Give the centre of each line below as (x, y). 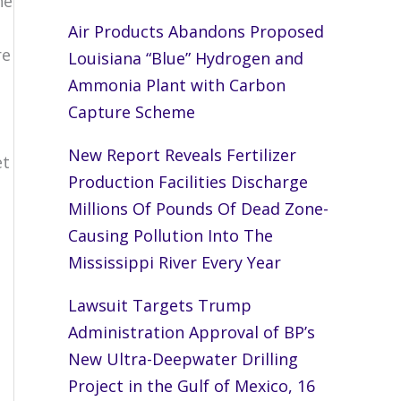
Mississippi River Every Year (175, 263)
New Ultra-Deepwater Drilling (183, 359)
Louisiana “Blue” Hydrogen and (186, 59)
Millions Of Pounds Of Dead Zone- (198, 209)
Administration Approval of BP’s (192, 333)
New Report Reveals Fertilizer (182, 155)
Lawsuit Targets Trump (160, 306)
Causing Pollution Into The (171, 236)
